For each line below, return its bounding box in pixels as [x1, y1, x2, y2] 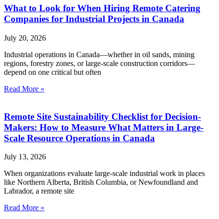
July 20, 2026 [4, 34, 46, 43]
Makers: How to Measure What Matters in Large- [4, 122, 203, 132]
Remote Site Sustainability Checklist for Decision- [4, 111, 201, 122]
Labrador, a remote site [4, 187, 74, 196]
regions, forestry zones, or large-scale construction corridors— [4, 59, 195, 68]
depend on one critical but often [4, 68, 101, 77]
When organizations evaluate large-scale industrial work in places [4, 169, 205, 178]
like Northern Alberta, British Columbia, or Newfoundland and [4, 178, 198, 187]
